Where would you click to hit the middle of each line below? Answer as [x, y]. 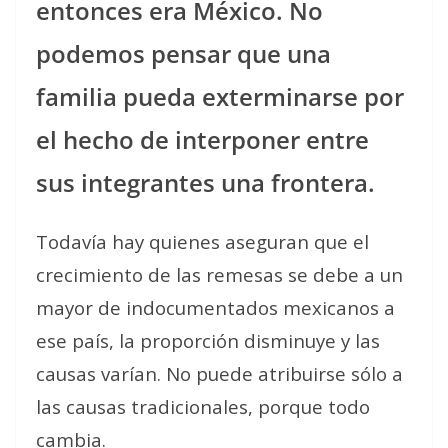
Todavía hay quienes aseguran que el [202, 241]
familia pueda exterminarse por [220, 96]
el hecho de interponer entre [202, 139]
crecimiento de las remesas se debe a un [219, 274]
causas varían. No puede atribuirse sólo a [219, 373]
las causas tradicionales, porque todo [203, 406]
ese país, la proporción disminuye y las [208, 340]
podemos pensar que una [183, 53]
